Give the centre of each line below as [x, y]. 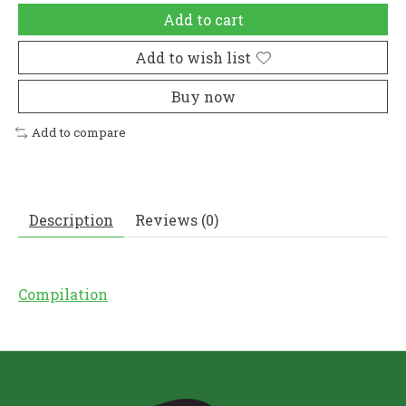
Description [71, 220]
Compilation [63, 295]
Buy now [203, 97]
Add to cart [203, 20]
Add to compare [78, 133]
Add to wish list [193, 58]
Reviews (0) [177, 220]
